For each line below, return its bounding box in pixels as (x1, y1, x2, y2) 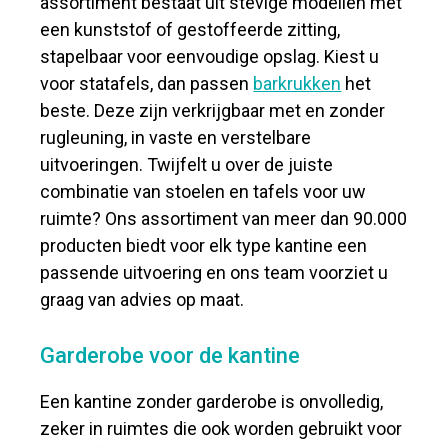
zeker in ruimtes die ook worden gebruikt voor (40, 418, 403, 439)
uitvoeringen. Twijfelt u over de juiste (40, 154, 334, 175)
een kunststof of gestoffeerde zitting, (40, 19, 341, 40)
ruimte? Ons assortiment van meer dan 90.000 (40, 208, 408, 229)
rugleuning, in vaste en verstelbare (40, 127, 312, 148)
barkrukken (253, 73, 342, 94)
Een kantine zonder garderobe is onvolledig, (40, 391, 384, 412)
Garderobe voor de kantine (40, 343, 301, 368)
